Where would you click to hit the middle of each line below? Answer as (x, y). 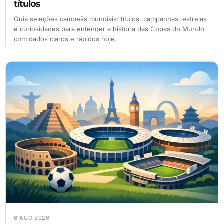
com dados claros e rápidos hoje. (65, 39)
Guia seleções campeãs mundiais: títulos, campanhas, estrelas (110, 19)
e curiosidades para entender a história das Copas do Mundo (109, 29)
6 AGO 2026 (32, 218)
